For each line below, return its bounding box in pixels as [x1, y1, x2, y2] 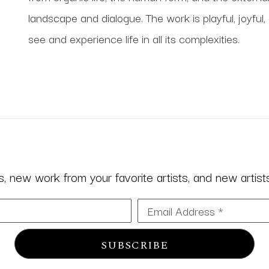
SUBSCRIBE [101, 237, 168, 253]
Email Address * [148, 201, 223, 220]
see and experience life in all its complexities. [28, 29, 240, 47]
